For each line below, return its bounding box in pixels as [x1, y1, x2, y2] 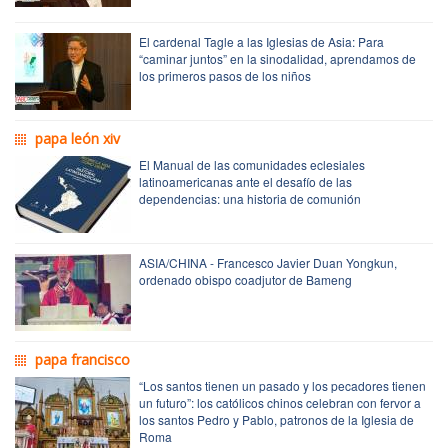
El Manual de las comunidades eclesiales [139, 155, 365, 173]
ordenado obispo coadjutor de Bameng [139, 270, 352, 288]
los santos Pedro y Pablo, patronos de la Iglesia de [139, 410, 414, 428]
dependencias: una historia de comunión [139, 189, 361, 207]
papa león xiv [35, 128, 120, 148]
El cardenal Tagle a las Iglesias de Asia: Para [139, 32, 384, 50]
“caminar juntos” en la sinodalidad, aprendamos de [139, 49, 416, 67]
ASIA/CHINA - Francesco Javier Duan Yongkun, [139, 253, 397, 271]
